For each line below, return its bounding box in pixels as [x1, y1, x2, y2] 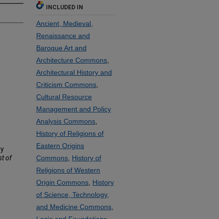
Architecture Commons [36, 56, 107, 64]
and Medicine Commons [36, 203, 111, 211]
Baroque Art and [36, 44, 87, 52]
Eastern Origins [36, 142, 84, 150]
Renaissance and [36, 32, 90, 40]
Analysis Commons [36, 117, 95, 125]
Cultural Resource [36, 93, 92, 101]
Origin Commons [36, 178, 88, 186]
